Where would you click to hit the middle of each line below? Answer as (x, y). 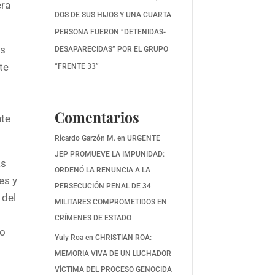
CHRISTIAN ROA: (124, 237)
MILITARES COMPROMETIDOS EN (111, 202)
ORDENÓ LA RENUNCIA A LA (103, 170)
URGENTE (144, 138)
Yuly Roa (69, 237)
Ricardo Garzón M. (85, 138)
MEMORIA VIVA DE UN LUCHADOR (113, 253)
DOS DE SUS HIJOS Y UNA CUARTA (113, 14)
